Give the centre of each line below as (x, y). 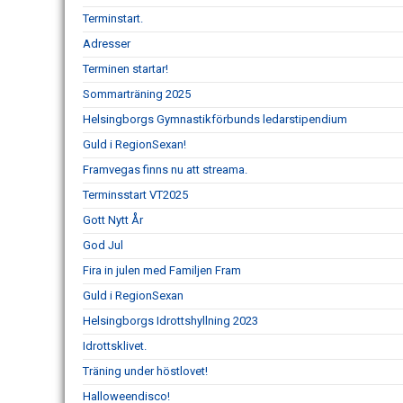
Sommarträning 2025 (137, 94)
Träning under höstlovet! (145, 371)
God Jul (103, 245)
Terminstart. (113, 18)
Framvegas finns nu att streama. (165, 169)
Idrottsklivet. (115, 345)
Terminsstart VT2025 (135, 194)
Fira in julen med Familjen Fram (162, 270)
